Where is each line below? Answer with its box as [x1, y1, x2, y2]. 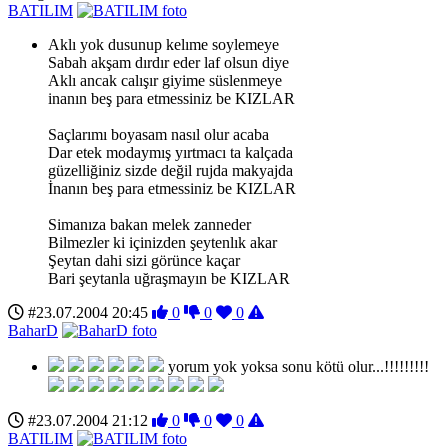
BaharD [8, 321, 58, 339]
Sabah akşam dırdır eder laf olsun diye [48, 53, 289, 71]
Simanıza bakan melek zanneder [48, 215, 251, 233]
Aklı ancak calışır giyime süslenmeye [48, 71, 282, 89]
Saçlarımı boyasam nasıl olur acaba [48, 125, 269, 143]
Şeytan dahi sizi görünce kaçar [48, 251, 240, 269]
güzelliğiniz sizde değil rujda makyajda [48, 161, 293, 179]
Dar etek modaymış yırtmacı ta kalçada [48, 143, 293, 161]
